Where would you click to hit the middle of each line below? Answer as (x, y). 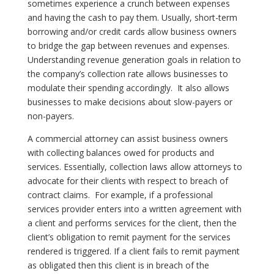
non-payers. (52, 116)
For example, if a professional (154, 194)
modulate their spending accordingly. (100, 87)
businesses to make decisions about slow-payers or (130, 102)
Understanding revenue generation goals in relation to (134, 59)
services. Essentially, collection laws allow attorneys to (135, 166)
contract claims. (58, 194)
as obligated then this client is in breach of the (118, 265)
